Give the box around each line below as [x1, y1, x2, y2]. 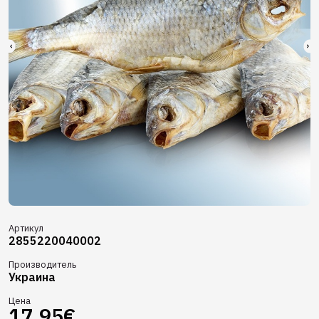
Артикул [9, 222, 43, 234]
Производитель [9, 258, 76, 271]
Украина [9, 270, 56, 284]
